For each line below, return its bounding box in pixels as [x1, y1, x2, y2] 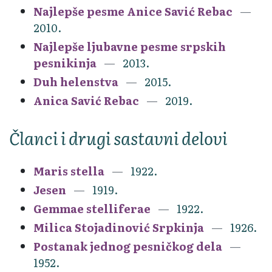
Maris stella [33, 162, 104, 179]
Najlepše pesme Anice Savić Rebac [33, 2, 233, 19]
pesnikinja [33, 54, 97, 71]
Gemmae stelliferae [33, 200, 151, 217]
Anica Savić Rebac [33, 92, 139, 109]
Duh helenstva [33, 73, 118, 90]
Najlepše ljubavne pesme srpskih [33, 38, 226, 55]
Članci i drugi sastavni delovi [9, 124, 227, 151]
